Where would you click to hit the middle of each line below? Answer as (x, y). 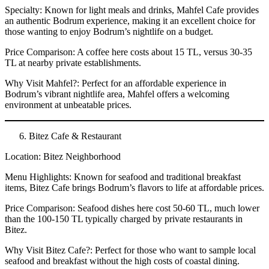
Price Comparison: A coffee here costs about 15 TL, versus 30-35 (128, 52)
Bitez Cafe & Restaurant (75, 136)
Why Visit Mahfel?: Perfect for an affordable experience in (116, 83)
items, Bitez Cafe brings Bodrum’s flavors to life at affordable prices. (134, 187)
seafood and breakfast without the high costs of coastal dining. (122, 261)
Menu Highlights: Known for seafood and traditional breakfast (123, 177)
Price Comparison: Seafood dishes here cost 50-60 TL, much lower (132, 208)
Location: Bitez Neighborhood (63, 156)
